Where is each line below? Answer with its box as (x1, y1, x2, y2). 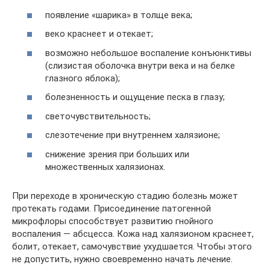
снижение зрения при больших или (45, 148, 189, 160)
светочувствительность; (45, 110, 151, 122)
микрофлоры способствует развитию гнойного (12, 215, 213, 227)
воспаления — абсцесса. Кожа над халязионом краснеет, (12, 228, 254, 239)
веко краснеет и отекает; (45, 28, 153, 39)
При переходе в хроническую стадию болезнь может (12, 190, 238, 201)
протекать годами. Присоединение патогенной (12, 202, 211, 214)
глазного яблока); (45, 72, 120, 84)
